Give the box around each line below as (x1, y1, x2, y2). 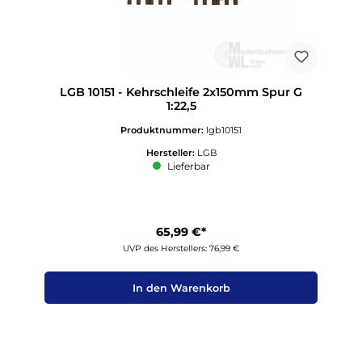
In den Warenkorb (132, 281, 230, 294)
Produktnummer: (120, 124, 206, 136)
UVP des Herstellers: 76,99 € (123, 243, 239, 254)
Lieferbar (164, 160, 210, 173)
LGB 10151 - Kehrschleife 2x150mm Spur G (60, 85, 302, 100)
